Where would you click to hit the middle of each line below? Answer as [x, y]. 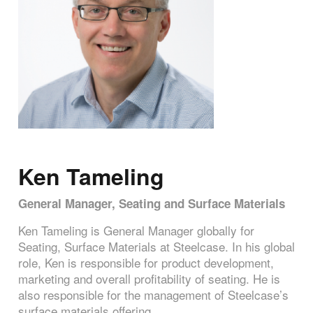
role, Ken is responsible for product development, [146, 263]
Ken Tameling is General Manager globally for [136, 231]
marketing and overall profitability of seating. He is [149, 279]
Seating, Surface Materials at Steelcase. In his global [156, 247]
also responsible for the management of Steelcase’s [153, 295]
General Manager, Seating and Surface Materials [152, 204]
